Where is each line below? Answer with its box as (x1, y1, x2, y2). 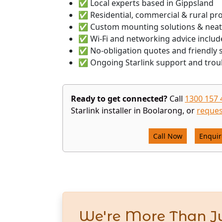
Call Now (153, 131, 182, 141)
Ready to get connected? (71, 93, 167, 104)
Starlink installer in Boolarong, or (71, 105, 197, 116)
